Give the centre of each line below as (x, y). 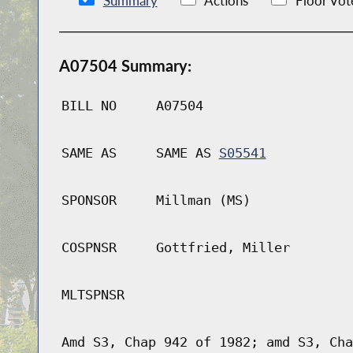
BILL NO (89, 106)
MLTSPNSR (93, 295)
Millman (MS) (203, 201)
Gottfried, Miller (223, 248)
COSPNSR (89, 248)
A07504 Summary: (125, 66)
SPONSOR (89, 201)
